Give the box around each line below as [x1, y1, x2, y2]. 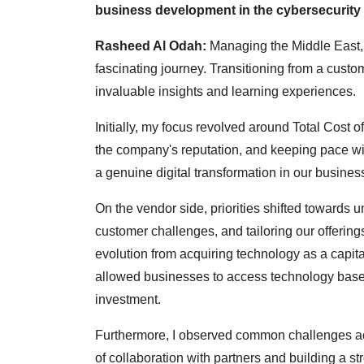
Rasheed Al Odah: [95, 39, 206, 54]
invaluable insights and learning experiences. [95, 84, 356, 99]
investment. [95, 292, 161, 307]
